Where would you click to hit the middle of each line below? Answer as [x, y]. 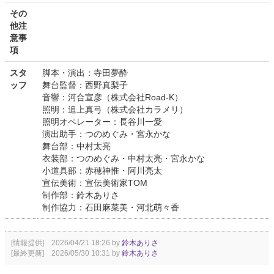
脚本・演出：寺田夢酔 [85, 73]
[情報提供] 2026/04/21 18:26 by [66, 243]
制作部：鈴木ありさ [81, 195]
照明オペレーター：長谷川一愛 [102, 122]
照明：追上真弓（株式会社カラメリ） [115, 110]
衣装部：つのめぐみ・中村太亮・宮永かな [124, 159]
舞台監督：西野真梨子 [85, 85]
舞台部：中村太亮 [76, 146]
